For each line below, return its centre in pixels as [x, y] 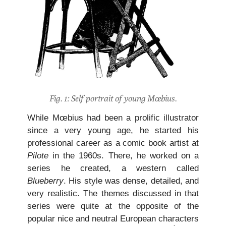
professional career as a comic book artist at [113, 143]
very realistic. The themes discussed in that [113, 193]
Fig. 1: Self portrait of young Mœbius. [113, 99]
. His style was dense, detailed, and [131, 181]
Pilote [38, 155]
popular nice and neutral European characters [113, 218]
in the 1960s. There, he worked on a [124, 155]
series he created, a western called [113, 168]
